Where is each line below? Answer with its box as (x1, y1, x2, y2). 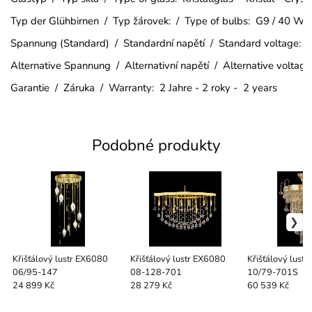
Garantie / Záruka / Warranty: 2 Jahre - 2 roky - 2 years (10, 80, 278, 95)
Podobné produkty (92, 134, 220, 156)
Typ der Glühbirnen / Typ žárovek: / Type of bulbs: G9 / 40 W (10, 13, 305, 28)
